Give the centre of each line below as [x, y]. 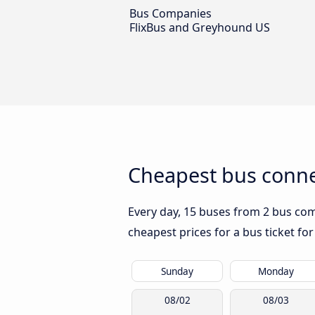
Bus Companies [171, 14]
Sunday [177, 271]
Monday [276, 271]
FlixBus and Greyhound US [200, 28]
